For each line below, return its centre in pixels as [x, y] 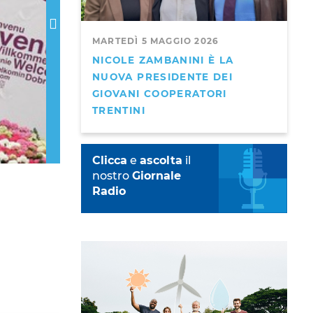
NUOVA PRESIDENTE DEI [163, 77]
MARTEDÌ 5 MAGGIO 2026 [156, 41]
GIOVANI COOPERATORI [160, 94]
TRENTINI [119, 111]
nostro [112, 176]
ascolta [161, 161]
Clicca [110, 161]
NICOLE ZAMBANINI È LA [163, 60]
